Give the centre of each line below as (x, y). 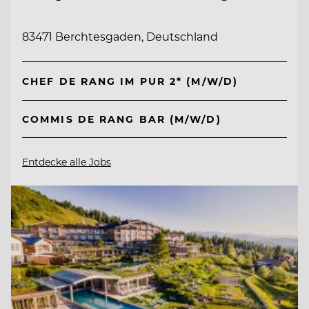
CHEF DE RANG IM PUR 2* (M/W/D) (130, 81)
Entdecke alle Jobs (67, 161)
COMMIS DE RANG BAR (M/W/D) (122, 119)
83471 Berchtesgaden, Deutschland (120, 37)
